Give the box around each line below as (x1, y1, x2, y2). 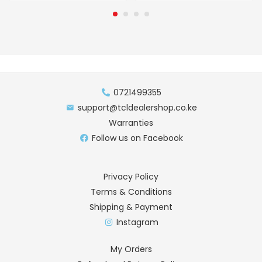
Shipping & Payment (89, 201, 173, 213)
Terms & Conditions (90, 186, 172, 198)
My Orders (110, 243, 152, 255)
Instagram (116, 216, 159, 228)
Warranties (109, 117, 153, 129)
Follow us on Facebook (92, 132, 184, 144)
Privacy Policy (104, 171, 158, 182)
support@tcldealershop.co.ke (78, 102, 198, 113)
